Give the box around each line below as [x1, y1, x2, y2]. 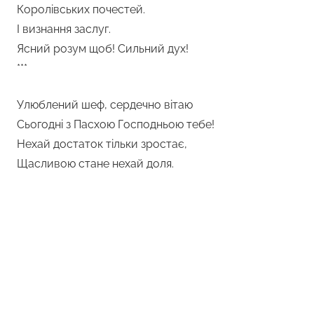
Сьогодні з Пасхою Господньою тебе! [17, 117, 214, 131]
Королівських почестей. [17, 2, 145, 16]
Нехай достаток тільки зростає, [17, 137, 187, 151]
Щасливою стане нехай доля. [17, 156, 174, 170]
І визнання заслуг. [17, 22, 111, 36]
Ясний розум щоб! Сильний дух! [17, 41, 189, 55]
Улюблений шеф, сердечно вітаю [17, 97, 193, 111]
